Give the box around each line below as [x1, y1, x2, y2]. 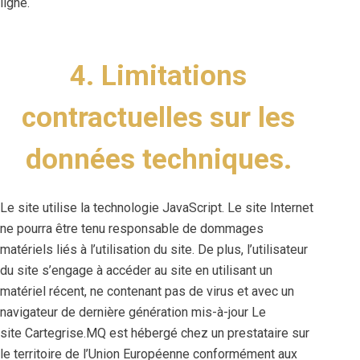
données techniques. [25, 143, 292, 176]
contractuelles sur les [22, 101, 296, 134]
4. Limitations [70, 59, 247, 92]
